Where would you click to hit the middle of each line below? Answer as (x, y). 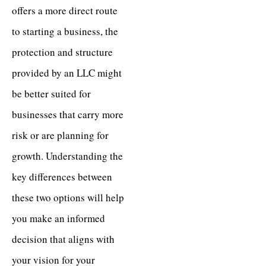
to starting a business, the (65, 31)
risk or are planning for (60, 135)
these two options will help (68, 197)
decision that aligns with (63, 239)
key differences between (62, 176)
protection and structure (62, 52)
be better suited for (51, 93)
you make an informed (58, 218)
